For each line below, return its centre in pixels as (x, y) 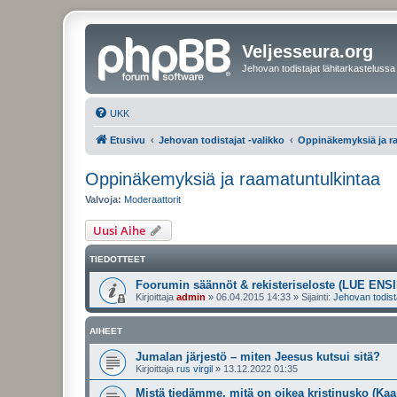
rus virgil (195, 369)
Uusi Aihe (119, 230)
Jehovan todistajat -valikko (222, 140)
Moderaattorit (152, 199)
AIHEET (106, 331)
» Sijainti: (312, 297)
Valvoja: (103, 199)
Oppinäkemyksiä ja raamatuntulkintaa (233, 179)
